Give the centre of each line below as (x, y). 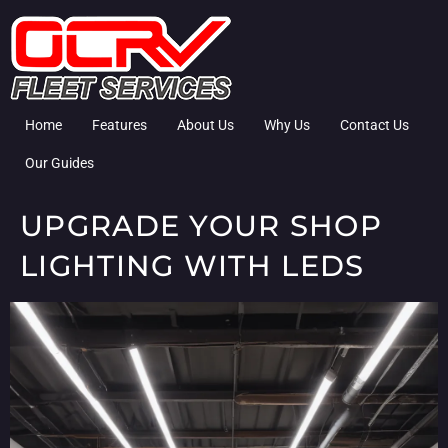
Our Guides (59, 163)
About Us (205, 125)
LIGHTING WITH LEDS (192, 265)
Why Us (287, 125)
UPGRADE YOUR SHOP (201, 225)
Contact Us (374, 125)
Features (119, 125)
